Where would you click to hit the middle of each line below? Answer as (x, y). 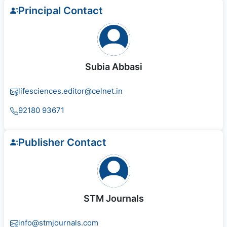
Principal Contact (61, 11)
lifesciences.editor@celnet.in (70, 91)
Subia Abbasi (113, 67)
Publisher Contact (62, 143)
